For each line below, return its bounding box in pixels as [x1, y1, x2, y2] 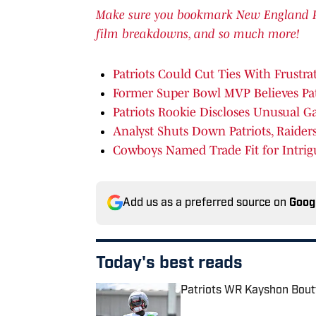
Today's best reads [96, 255, 243, 272]
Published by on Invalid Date [180, 298, 308, 310]
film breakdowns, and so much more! [96, 26, 299, 41]
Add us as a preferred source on [123, 197, 289, 209]
